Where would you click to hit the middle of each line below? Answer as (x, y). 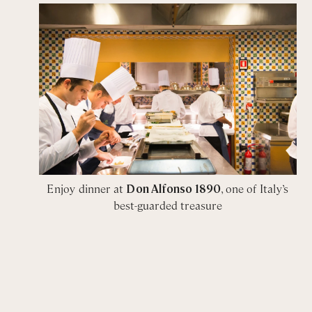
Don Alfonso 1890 (174, 188)
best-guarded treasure (167, 205)
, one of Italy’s (255, 188)
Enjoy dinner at (87, 188)
